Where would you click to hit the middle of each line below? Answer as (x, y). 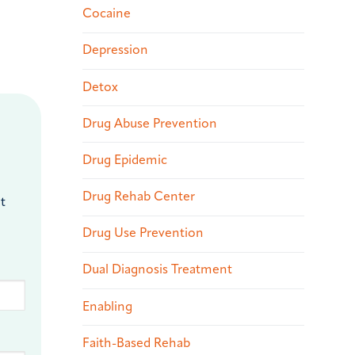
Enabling (107, 307)
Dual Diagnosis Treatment (157, 271)
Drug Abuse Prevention (150, 124)
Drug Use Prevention (143, 234)
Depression (115, 51)
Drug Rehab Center (139, 198)
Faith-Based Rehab (136, 344)
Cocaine (107, 15)
